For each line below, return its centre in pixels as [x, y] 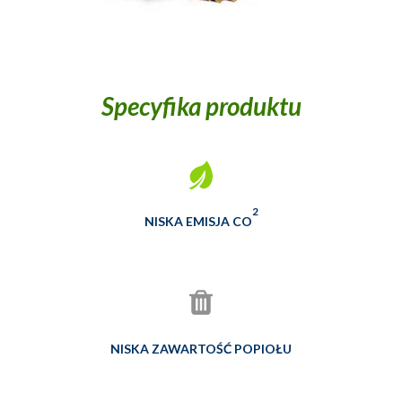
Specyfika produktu [201, 106]
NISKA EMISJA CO [198, 221]
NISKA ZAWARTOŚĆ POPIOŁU [201, 349]
